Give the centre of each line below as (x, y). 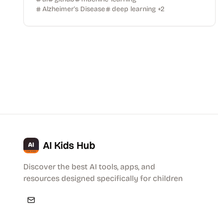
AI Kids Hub (69, 145)
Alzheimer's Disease (74, 9)
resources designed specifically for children (103, 178)
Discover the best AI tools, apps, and (89, 167)
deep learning (134, 9)
